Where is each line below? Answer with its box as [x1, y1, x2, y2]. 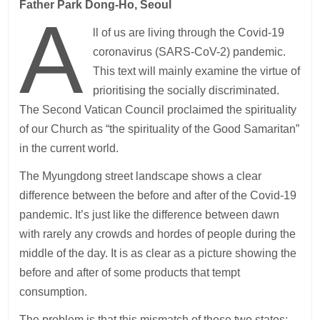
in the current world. [19, 141, 119, 154]
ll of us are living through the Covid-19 [92, 26, 284, 39]
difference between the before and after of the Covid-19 [19, 189, 297, 201]
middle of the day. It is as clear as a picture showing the [19, 246, 297, 259]
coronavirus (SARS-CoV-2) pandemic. [92, 45, 286, 58]
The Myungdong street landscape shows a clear [19, 169, 262, 182]
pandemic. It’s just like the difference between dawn [19, 208, 280, 221]
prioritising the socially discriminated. [92, 84, 279, 96]
